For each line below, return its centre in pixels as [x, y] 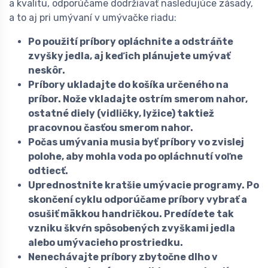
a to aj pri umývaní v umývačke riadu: [93, 18]
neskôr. [47, 71]
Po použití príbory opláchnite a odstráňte [131, 42]
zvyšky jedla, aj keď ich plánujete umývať [129, 56]
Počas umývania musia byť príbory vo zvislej [136, 142]
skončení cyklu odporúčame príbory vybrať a [138, 200]
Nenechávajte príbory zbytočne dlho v [123, 257]
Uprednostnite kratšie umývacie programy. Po [144, 185]
